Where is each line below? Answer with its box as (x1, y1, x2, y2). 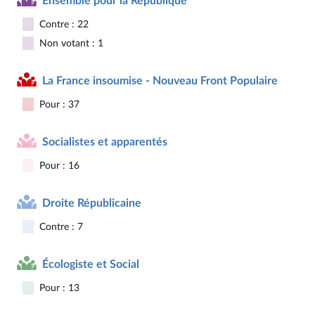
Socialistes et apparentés (42, 136, 167, 148)
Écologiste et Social (42, 258, 139, 270)
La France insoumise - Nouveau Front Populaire (42, 75, 278, 86)
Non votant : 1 (39, 38, 103, 49)
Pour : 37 (39, 99, 79, 110)
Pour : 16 (39, 160, 79, 171)
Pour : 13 (39, 283, 79, 293)
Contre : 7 (39, 221, 83, 232)
